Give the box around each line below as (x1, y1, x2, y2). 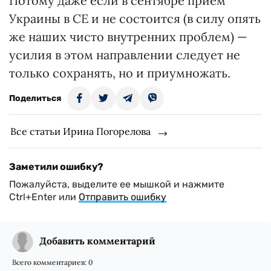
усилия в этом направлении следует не (9, 47, 240, 62)
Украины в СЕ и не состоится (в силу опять (9, 11, 261, 26)
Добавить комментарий (39, 235, 155, 247)
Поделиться (9, 93, 61, 103)
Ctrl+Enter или (9, 191, 79, 203)
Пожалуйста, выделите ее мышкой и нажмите (9, 178, 224, 190)
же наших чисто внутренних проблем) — (9, 29, 247, 44)
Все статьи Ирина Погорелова (10, 125, 151, 137)
